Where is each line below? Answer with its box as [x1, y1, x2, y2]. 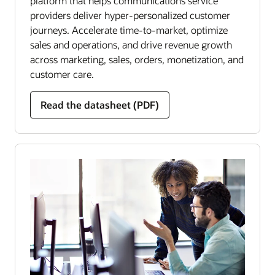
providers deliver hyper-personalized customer [30, 9, 230, 22]
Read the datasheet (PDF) [41, 98, 159, 112]
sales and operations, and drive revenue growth [30, 38, 232, 52]
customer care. [30, 68, 94, 81]
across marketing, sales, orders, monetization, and [30, 53, 244, 66]
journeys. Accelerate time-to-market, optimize [30, 23, 228, 37]
